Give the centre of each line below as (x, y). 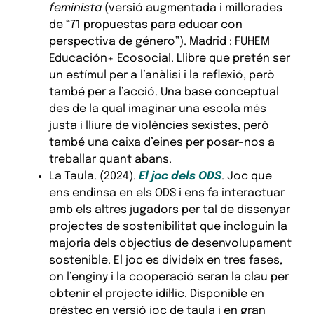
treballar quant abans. (110, 159)
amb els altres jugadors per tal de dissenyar (169, 210)
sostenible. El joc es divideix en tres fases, (165, 260)
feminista (75, 8)
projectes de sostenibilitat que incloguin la (168, 226)
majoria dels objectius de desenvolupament (170, 243)
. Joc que (246, 176)
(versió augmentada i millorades (192, 8)
